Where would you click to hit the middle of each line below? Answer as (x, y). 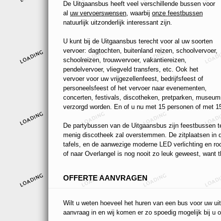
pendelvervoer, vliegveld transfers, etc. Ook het (131, 70)
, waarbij (139, 13)
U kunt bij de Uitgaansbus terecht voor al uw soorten (138, 41)
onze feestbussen (177, 13)
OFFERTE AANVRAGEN (105, 178)
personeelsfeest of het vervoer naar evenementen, (135, 88)
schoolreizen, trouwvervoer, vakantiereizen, (125, 60)
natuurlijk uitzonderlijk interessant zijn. (118, 23)
